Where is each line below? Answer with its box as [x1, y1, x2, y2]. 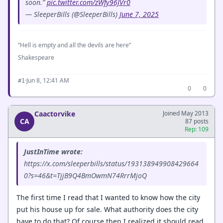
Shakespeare [18, 53, 56, 62]
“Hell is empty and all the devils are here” [18, 41, 131, 49]
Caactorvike [34, 109, 75, 118]
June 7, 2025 [119, 9, 159, 19]
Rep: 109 [185, 125, 209, 133]
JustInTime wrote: [24, 147, 83, 156]
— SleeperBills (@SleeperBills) [25, 9, 119, 19]
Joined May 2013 [163, 109, 209, 117]
